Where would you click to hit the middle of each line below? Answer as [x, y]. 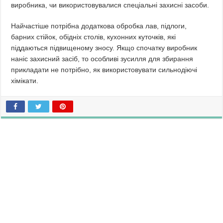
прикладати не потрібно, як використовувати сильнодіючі [104, 70]
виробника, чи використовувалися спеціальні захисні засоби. [110, 5]
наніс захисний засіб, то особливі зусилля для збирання [102, 59]
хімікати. [25, 81]
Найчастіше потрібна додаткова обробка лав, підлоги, [99, 26]
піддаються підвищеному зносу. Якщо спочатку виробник [104, 48]
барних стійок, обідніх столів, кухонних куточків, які [94, 37]
